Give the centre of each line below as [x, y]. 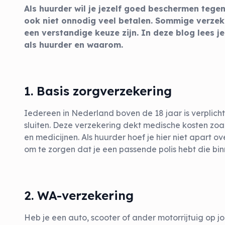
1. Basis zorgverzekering [98, 91]
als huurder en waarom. [74, 45]
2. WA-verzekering [79, 195]
